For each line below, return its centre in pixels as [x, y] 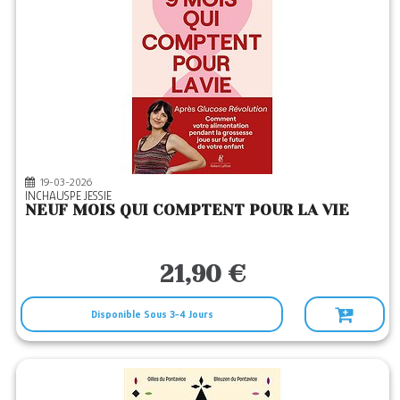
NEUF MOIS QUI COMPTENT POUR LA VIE [187, 210]
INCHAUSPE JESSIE [71, 196]
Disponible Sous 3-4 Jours [152, 314]
